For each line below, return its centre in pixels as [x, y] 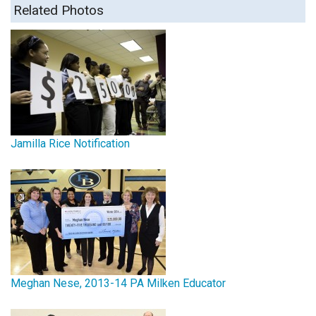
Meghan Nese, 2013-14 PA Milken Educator [118, 283]
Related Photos [59, 10]
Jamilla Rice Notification [70, 143]
